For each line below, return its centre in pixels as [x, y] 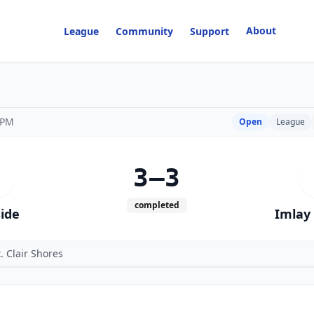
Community [145, 31]
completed [157, 205]
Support [210, 31]
